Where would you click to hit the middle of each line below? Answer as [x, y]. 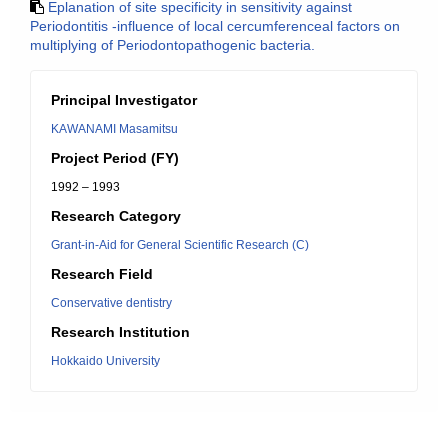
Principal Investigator [124, 100]
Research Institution [120, 332]
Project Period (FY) [115, 158]
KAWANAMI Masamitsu [114, 129]
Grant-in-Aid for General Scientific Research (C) [180, 245]
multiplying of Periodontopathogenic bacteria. [172, 45]
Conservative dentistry [111, 303]
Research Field [102, 274]
